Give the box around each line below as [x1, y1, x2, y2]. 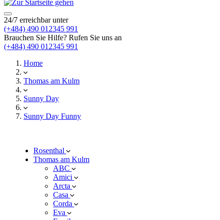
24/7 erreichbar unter [4, 16, 68, 24]
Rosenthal [33, 146, 66, 155]
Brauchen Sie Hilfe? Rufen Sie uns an [4, 33, 122, 42]
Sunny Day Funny [24, 112, 81, 120]
